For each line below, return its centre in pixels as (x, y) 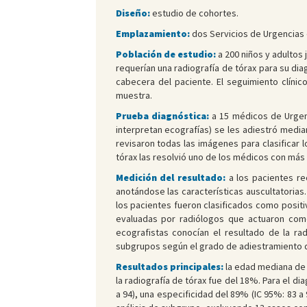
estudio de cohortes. (195, 13)
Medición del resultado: (172, 178)
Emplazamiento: (152, 34)
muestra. (134, 96)
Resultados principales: (169, 267)
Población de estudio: (167, 54)
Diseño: (134, 13)
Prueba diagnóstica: (164, 116)
